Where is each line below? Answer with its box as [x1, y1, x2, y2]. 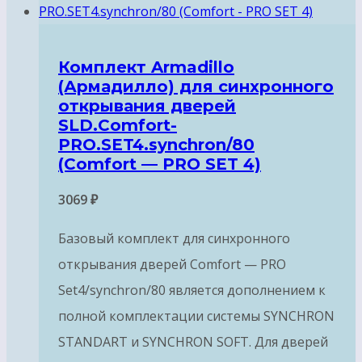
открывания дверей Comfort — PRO [58, 255, 286, 274]
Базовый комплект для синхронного [58, 229, 290, 248]
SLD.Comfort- [58, 115, 177, 135]
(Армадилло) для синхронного [58, 76, 334, 96]
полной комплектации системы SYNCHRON [58, 307, 335, 326]
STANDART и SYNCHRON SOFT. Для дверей [58, 333, 328, 351]
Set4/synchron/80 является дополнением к [58, 281, 326, 300]
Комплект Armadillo [58, 57, 234, 77]
